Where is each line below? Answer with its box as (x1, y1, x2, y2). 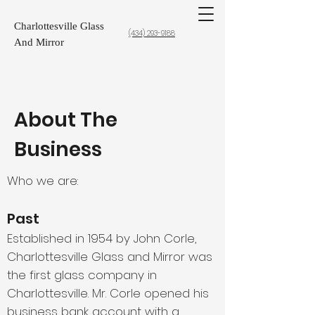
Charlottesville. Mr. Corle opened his (7, 285, 209, 302)
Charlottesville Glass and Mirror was (7, 248, 212, 265)
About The (14, 106, 117, 134)
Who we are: (7, 172, 78, 189)
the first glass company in (7, 266, 157, 283)
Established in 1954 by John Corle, (7, 230, 196, 247)
